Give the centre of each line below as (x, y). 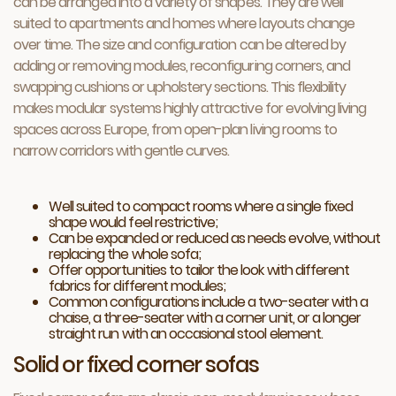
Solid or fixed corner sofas (136, 365)
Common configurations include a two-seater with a (208, 302)
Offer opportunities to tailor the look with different (199, 270)
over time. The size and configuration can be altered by (180, 45)
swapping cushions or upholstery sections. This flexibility (180, 87)
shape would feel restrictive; (133, 222)
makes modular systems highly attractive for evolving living (190, 108)
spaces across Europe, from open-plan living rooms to (175, 129)
